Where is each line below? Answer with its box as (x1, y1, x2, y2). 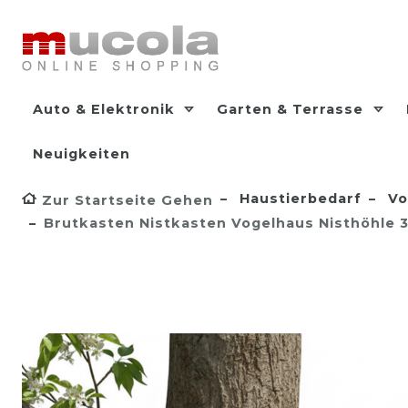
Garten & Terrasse (217, 101, 369, 117)
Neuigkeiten (33, 146, 130, 162)
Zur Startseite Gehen (42, 192, 213, 209)
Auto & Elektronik (33, 101, 179, 117)
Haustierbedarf (235, 190, 362, 207)
